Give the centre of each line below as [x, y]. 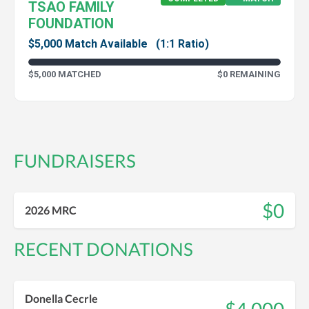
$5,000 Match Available [89, 43]
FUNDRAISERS [75, 160]
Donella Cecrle [61, 298]
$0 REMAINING [249, 74]
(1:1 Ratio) [182, 43]
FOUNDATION [71, 23]
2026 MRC [51, 210]
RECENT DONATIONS [103, 249]
